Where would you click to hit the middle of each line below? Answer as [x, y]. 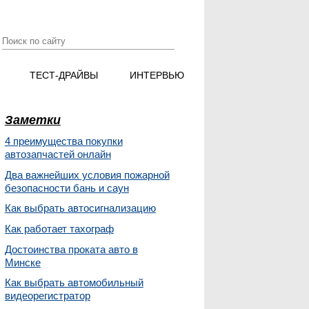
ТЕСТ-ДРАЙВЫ [64, 75]
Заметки [32, 120]
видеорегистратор [47, 296]
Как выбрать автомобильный [74, 283]
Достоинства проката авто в [71, 249]
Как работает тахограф [59, 228]
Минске [22, 262]
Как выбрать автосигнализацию [80, 208]
